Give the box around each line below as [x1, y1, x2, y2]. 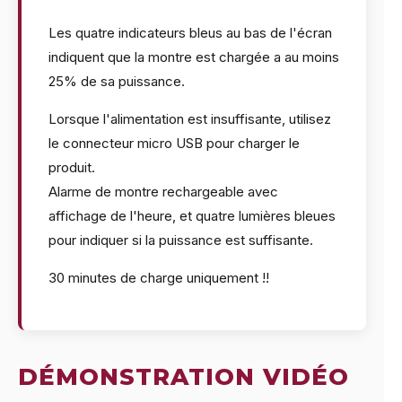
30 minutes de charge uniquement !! [48, 268, 269, 286]
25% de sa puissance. [48, 72, 185, 90]
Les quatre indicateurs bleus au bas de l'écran [48, 23, 332, 41]
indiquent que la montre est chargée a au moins [48, 48, 339, 66]
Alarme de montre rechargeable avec [48, 182, 278, 200]
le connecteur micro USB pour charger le [48, 134, 300, 152]
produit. [48, 158, 95, 176]
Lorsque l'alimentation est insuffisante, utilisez [48, 109, 331, 127]
